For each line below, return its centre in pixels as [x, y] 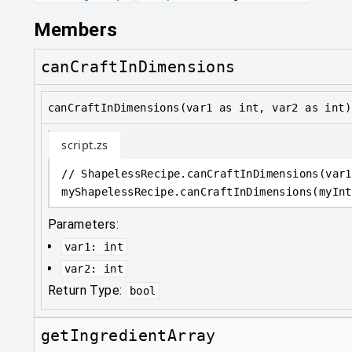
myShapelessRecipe [117, 191]
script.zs [85, 145]
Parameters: [83, 224]
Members [75, 30]
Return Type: [86, 290]
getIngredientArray [128, 336]
